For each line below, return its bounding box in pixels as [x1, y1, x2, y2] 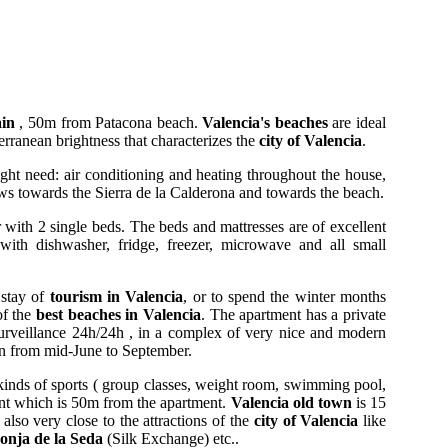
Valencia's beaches [202, 113, 328, 131]
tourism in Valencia [49, 287, 184, 305]
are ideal [327, 113, 387, 131]
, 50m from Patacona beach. [14, 113, 203, 131]
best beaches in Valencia [35, 305, 201, 323]
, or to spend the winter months [183, 287, 387, 305]
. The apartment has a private [200, 305, 387, 323]
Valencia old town [230, 393, 352, 411]
